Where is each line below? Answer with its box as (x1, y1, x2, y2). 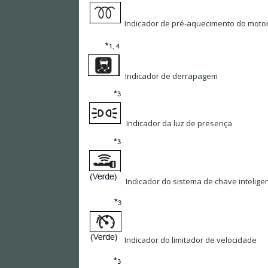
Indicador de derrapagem (123, 71, 218, 82)
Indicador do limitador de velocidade (123, 234, 257, 246)
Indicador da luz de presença (124, 118, 232, 129)
